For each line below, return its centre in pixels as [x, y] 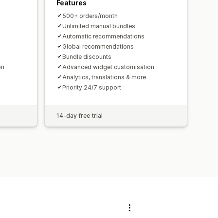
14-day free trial [80, 115]
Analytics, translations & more [104, 77]
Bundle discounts [87, 56]
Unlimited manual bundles [99, 26]
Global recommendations [98, 46]
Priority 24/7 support [92, 87]
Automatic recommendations [103, 36]
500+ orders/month [90, 16]
